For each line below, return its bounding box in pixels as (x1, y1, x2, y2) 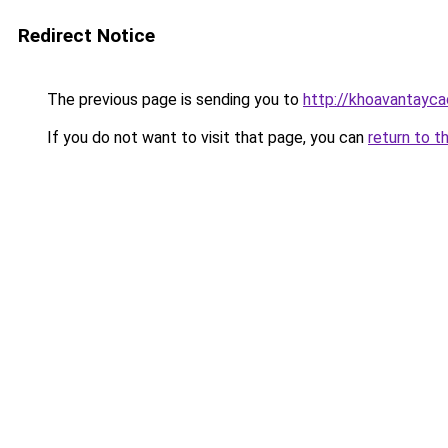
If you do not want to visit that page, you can (43, 128, 368, 147)
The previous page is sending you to (43, 90, 303, 109)
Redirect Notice (18, 24, 155, 47)
